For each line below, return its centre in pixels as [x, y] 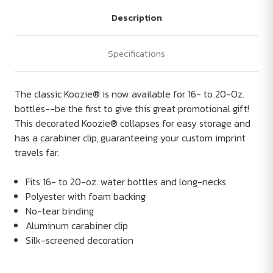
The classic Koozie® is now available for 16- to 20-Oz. [129, 94]
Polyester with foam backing [86, 197]
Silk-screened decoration [80, 240]
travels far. [37, 153]
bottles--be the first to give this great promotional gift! [132, 109]
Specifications [136, 54]
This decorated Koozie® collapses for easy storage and [133, 123]
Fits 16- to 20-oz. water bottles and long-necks [126, 182]
